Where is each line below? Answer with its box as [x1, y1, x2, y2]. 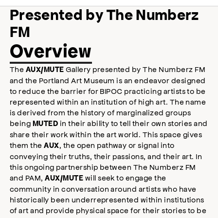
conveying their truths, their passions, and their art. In [10, 151, 202, 161]
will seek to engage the [83, 173, 166, 182]
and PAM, [10, 173, 45, 182]
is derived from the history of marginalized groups [10, 108, 191, 117]
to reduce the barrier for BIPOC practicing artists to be [10, 86, 206, 96]
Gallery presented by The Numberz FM [64, 64, 206, 74]
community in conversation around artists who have [10, 184, 197, 194]
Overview [10, 40, 92, 62]
